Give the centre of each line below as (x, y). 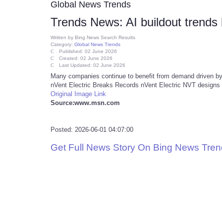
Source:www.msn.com (85, 103)
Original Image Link (78, 94)
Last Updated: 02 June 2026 (92, 65)
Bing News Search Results (105, 37)
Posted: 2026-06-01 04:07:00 (92, 130)
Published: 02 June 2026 (88, 51)
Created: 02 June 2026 (86, 58)
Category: (62, 44)
